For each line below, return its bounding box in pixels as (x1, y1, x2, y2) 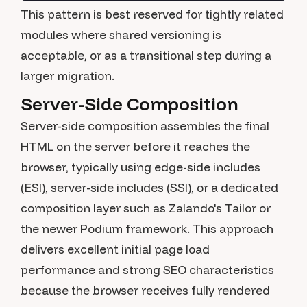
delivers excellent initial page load (21, 242, 210, 256)
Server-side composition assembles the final (21, 119, 269, 133)
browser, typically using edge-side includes (21, 160, 260, 174)
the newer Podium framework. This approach (21, 221, 273, 236)
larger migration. (21, 69, 114, 83)
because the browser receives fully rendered (21, 283, 270, 297)
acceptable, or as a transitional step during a (21, 48, 271, 62)
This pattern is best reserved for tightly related (21, 7, 284, 21)
